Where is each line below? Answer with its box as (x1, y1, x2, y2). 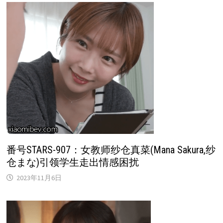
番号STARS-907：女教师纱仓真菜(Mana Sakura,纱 (6, 143, 216, 156)
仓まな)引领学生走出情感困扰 (6, 156, 139, 168)
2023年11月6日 (16, 173, 62, 182)
